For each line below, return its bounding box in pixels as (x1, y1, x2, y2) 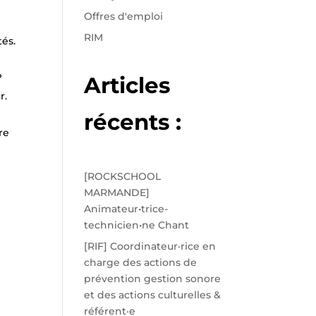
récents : (84, 108, 182, 135)
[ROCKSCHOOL (84, 169, 162, 183)
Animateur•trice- (84, 202, 169, 215)
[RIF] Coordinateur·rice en (84, 239, 217, 253)
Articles (84, 71, 171, 99)
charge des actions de (84, 255, 197, 269)
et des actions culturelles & (84, 288, 221, 301)
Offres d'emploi (84, 9, 164, 23)
